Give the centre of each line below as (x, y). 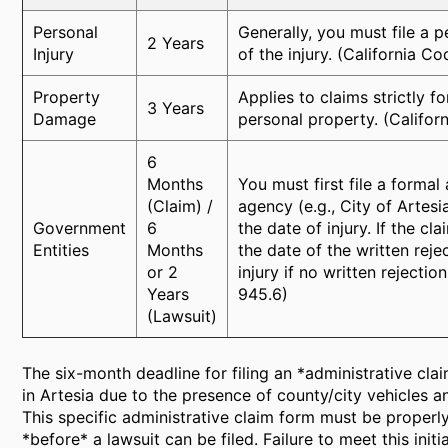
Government (79, 228)
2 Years (175, 43)
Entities (61, 250)
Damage (64, 119)
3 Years (175, 108)
